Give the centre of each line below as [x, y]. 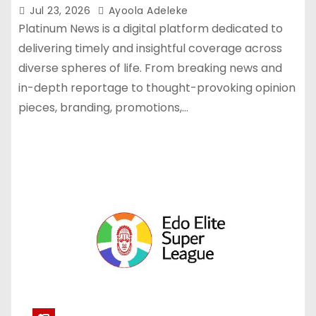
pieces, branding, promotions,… [103, 107]
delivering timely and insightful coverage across [150, 48]
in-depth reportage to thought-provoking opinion [157, 87]
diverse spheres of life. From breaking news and [150, 68]
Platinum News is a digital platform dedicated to [151, 28]
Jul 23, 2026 [62, 10]
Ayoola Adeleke [147, 10]
